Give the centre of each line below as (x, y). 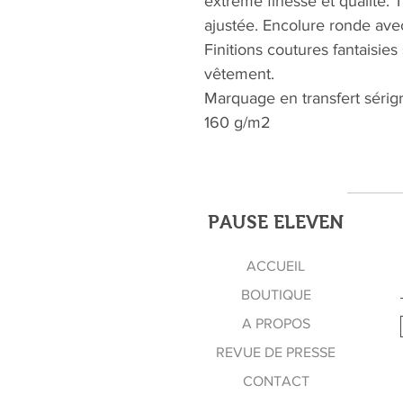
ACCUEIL (276, 266)
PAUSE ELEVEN (276, 222)
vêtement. (239, 74)
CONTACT (276, 381)
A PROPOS (276, 324)
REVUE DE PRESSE (276, 353)
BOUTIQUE (276, 295)
